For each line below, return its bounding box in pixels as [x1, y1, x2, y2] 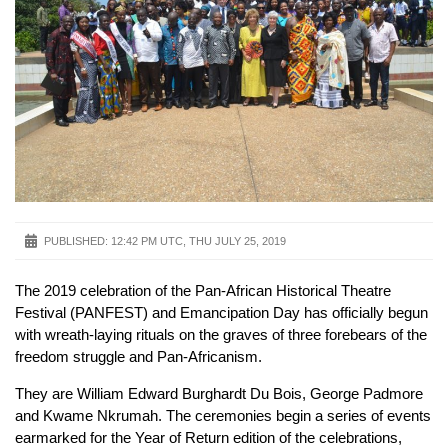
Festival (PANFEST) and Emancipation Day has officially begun [15, 304, 428, 322]
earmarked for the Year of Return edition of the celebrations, [15, 428, 402, 446]
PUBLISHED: [44, 235, 108, 248]
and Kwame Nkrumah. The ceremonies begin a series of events [15, 406, 431, 424]
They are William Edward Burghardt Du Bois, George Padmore [15, 384, 423, 402]
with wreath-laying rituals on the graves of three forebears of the [15, 326, 427, 344]
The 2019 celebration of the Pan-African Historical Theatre [15, 282, 391, 300]
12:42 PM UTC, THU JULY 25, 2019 [111, 235, 286, 248]
